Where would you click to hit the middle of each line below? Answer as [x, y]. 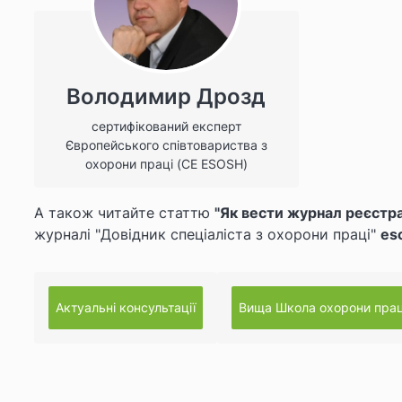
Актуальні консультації [126, 307]
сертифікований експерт [166, 126]
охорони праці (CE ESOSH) [166, 163]
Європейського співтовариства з [166, 144]
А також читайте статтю [124, 212]
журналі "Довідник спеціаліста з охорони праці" [207, 234]
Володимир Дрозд [166, 96]
